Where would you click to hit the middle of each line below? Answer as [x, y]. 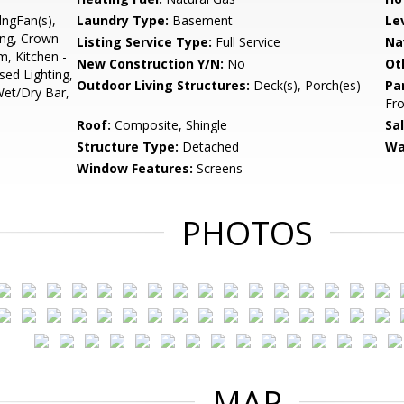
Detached [209, 147]
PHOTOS [247, 233]
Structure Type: [128, 147]
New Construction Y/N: [151, 64]
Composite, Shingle [170, 125]
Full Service [247, 42]
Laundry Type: [123, 20]
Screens [218, 168]
